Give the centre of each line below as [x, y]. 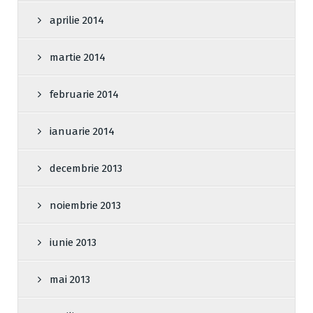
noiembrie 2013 [85, 206]
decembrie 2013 [86, 169]
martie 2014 [78, 58]
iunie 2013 [73, 243]
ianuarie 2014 [82, 132]
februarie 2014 [84, 95]
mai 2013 [70, 280]
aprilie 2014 [77, 21]
